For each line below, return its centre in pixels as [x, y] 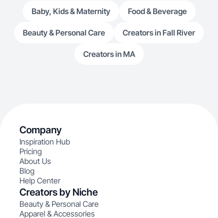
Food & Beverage [157, 11]
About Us [35, 161]
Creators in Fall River [159, 33]
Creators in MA [109, 54]
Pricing [31, 151]
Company [41, 130]
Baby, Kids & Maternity [71, 11]
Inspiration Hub [45, 142]
